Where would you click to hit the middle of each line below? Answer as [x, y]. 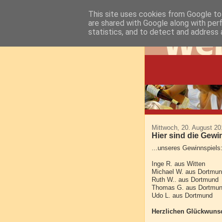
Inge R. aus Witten [178, 164]
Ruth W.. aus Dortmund [185, 180]
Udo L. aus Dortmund [182, 196]
